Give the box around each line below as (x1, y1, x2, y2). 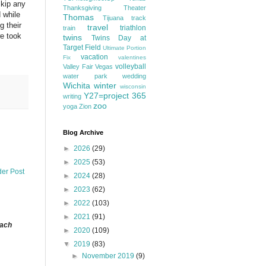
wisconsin (120, 83, 146, 90)
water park (63, 72, 107, 80)
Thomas (63, 12, 94, 22)
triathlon (120, 24, 146, 32)
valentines (118, 54, 146, 61)
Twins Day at (91, 34, 147, 42)
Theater (123, 4, 146, 11)
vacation (81, 53, 108, 61)
